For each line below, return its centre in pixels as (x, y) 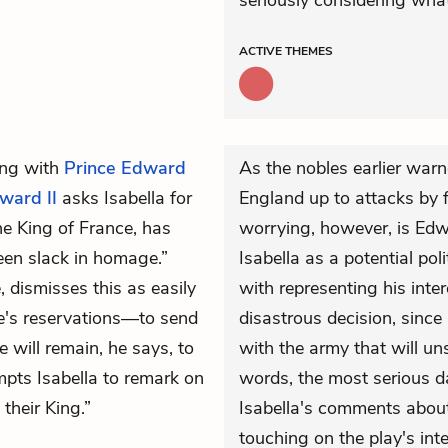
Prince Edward (125, 168)
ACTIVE (262, 51)
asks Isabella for (124, 198)
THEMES (309, 51)
